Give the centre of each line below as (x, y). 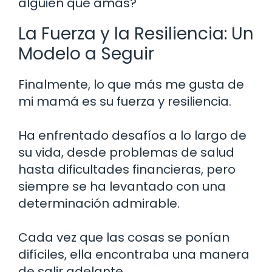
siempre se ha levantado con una (122, 187)
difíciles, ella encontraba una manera (134, 255)
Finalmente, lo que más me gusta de (131, 85)
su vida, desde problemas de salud (126, 153)
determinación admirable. (99, 204)
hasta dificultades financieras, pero (127, 170)
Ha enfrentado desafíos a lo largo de (132, 136)
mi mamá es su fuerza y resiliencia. (125, 102)
